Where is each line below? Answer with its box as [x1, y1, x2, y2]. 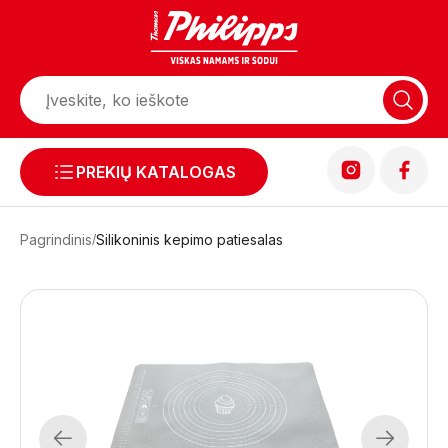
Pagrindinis [20, 231, 92, 248]
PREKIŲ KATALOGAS [76, 162, 236, 182]
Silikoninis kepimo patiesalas [96, 231, 283, 248]
